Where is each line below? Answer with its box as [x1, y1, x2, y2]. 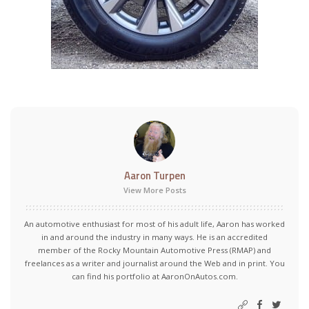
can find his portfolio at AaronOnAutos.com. [71, 271, 238, 281]
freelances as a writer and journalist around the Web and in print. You [24, 258, 285, 268]
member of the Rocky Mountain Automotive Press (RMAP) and [38, 245, 271, 255]
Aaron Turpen [123, 168, 186, 183]
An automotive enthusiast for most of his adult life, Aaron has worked [24, 219, 285, 229]
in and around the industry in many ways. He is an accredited [41, 232, 268, 242]
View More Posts [123, 185, 186, 195]
